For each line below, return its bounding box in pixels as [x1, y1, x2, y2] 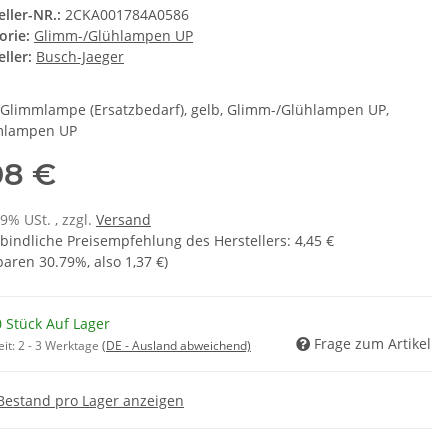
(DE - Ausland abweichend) [102, 337, 251, 355]
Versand [96, 210, 151, 230]
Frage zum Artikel [314, 334, 431, 354]
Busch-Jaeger [36, 47, 124, 67]
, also [87, 252, 125, 272]
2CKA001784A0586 [65, 5, 189, 25]
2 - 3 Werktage [18, 337, 102, 355]
